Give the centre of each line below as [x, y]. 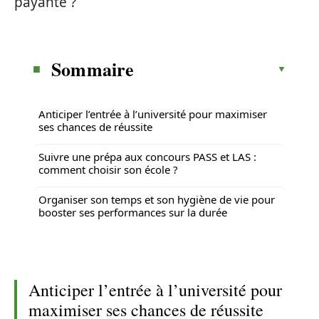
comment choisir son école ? [108, 169]
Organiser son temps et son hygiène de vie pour [157, 199]
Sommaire [93, 69]
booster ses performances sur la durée [133, 212]
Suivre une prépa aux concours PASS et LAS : [147, 156]
